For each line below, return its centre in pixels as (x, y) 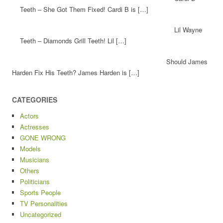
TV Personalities (44, 203)
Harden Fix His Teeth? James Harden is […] (76, 72)
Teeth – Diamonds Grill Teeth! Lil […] (73, 41)
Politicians (35, 181)
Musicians (35, 159)
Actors (29, 115)
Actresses (35, 126)
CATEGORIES (35, 99)
